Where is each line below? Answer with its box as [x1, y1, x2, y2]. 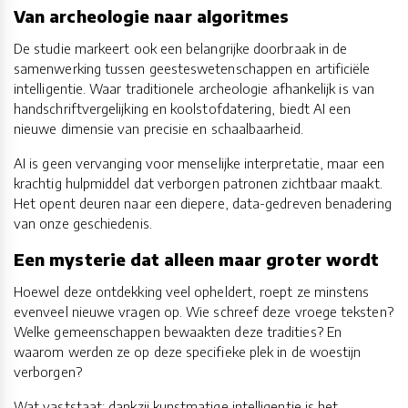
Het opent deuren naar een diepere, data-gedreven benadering [14, 195, 392, 212]
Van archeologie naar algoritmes [14, 5, 290, 26]
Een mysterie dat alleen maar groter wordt [14, 249, 380, 270]
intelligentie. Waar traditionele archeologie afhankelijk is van [14, 80, 374, 97]
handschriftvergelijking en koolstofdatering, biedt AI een [14, 100, 352, 117]
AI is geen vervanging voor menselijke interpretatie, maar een [14, 155, 384, 172]
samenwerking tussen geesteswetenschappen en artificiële [14, 60, 371, 77]
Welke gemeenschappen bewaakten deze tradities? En [14, 323, 342, 341]
